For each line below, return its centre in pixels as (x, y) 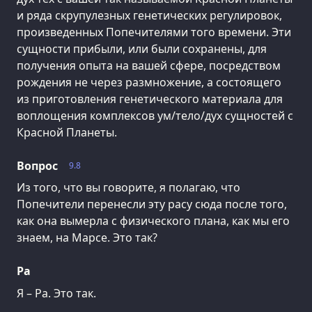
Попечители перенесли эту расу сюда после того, (152, 204)
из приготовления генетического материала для (150, 99)
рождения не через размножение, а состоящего (149, 82)
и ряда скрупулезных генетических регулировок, (149, 15)
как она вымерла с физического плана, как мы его (153, 221)
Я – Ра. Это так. (56, 294)
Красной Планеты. (67, 132)
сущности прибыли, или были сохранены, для (142, 48)
